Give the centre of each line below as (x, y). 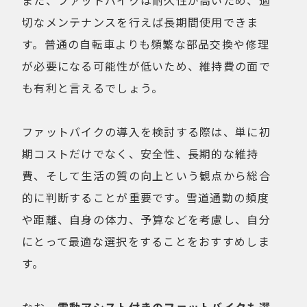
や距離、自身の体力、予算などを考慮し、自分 (146, 220)
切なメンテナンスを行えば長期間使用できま (140, 22)
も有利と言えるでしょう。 (93, 88)
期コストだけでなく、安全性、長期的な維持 (140, 154)
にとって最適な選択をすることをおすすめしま (146, 242)
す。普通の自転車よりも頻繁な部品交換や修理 (146, 44)
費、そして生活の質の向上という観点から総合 (146, 176)
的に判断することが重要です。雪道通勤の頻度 (146, 198)
